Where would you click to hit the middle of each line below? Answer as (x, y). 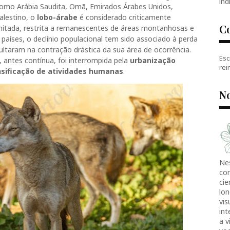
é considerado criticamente (124, 17)
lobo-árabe (57, 17)
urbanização (153, 60)
